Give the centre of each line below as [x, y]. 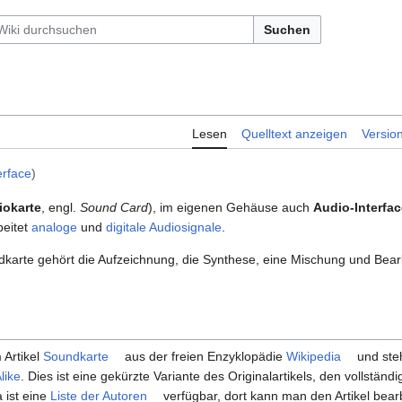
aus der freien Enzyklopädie [204, 357]
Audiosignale [185, 227]
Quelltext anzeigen [294, 134]
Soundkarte [76, 357]
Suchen [287, 30]
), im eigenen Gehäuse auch [231, 208]
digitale [126, 227]
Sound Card [114, 208]
